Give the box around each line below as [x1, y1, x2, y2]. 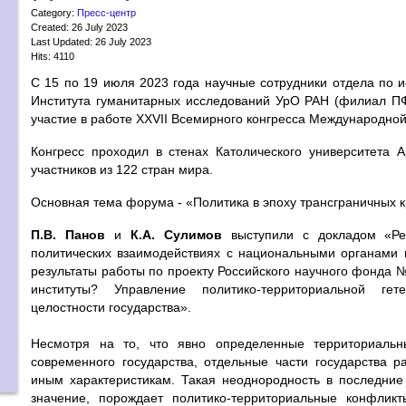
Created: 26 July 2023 [31, 21, 128, 33]
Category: [31, 6, 77, 18]
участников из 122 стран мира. [31, 162, 213, 177]
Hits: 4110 [31, 50, 74, 62]
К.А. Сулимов [130, 227, 222, 242]
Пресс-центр [77, 6, 136, 18]
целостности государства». [31, 300, 191, 314]
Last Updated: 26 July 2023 [31, 35, 151, 47]
